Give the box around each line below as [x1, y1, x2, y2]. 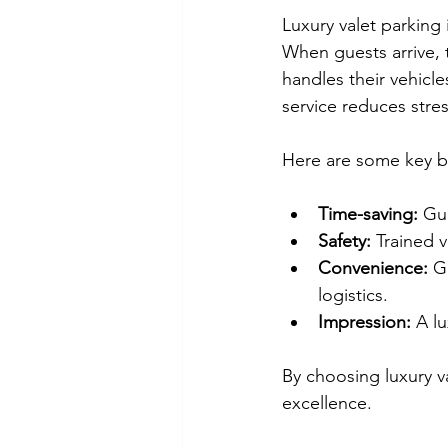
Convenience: [318, 257, 428, 279]
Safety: [318, 230, 371, 252]
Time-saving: [318, 203, 418, 225]
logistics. [318, 284, 388, 306]
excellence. [282, 392, 372, 414]
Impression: [318, 311, 411, 333]
